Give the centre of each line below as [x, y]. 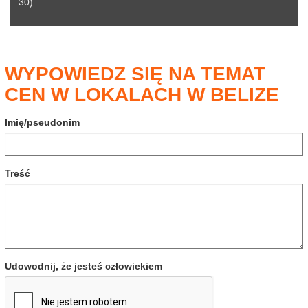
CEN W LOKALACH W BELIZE [142, 95]
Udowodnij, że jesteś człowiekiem [84, 266]
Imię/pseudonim [42, 122]
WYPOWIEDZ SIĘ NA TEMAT [135, 74]
